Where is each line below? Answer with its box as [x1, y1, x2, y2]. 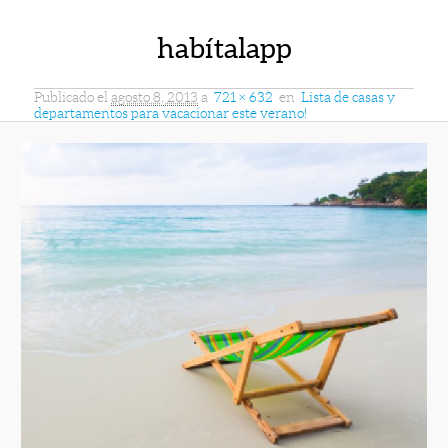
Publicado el [34, 88, 109, 105]
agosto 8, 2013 [111, 88, 199, 105]
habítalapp [156, 32, 292, 65]
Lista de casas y [301, 88, 396, 105]
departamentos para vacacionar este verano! [34, 104, 308, 121]
